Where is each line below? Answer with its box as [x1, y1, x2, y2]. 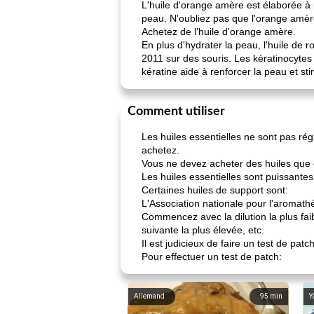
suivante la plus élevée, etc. [142, 224, 264, 235]
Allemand [134, 292, 165, 300]
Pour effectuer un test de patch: [142, 251, 282, 262]
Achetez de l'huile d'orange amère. [142, 26, 296, 37]
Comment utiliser [128, 105, 225, 118]
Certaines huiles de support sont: [142, 184, 288, 196]
